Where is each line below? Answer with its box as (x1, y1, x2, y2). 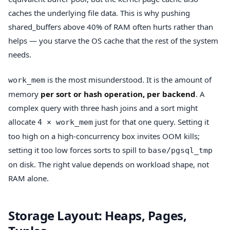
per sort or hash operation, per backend (41, 89, 196, 100)
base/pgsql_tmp (148, 146, 213, 156)
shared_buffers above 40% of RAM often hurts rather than (8, 21, 213, 32)
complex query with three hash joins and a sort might (8, 103, 198, 113)
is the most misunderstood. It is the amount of (45, 74, 212, 85)
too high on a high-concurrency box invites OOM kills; (8, 131, 200, 142)
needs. (8, 49, 31, 60)
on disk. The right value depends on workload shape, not (8, 159, 209, 170)
